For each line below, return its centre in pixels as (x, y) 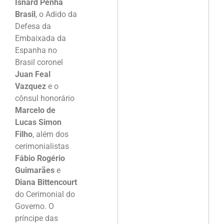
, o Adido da (56, 14)
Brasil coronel (39, 62)
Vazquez (30, 86)
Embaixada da (40, 38)
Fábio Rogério (40, 158)
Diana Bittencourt (46, 182)
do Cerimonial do (45, 194)
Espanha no (36, 50)
